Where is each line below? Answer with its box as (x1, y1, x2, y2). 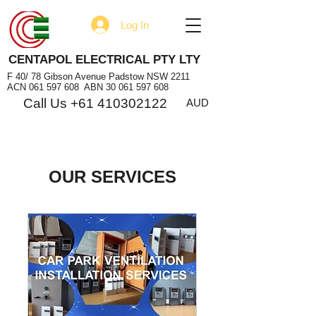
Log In (120, 18, 149, 31)
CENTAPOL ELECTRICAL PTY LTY (8, 53, 200, 66)
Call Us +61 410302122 (23, 96, 167, 111)
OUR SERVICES (48, 167, 176, 186)
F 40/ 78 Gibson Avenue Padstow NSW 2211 (7, 71, 190, 82)
